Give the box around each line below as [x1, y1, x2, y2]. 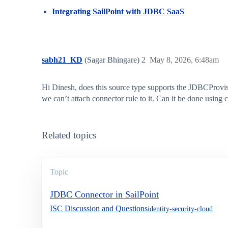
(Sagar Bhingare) [84, 55, 141, 65]
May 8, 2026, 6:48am [150, 55, 219, 65]
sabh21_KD [42, 55, 82, 65]
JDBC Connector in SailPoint [50, 189, 159, 200]
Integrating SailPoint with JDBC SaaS [52, 7, 184, 16]
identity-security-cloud [148, 205, 213, 213]
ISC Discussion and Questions [50, 204, 148, 213]
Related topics [42, 130, 96, 141]
